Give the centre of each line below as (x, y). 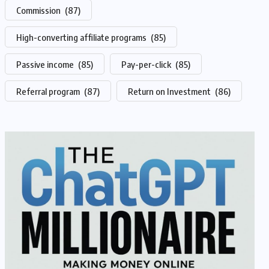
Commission (39, 10)
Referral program (49, 91)
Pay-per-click (147, 64)
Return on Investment (170, 91)
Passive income (46, 64)
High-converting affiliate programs (82, 37)
